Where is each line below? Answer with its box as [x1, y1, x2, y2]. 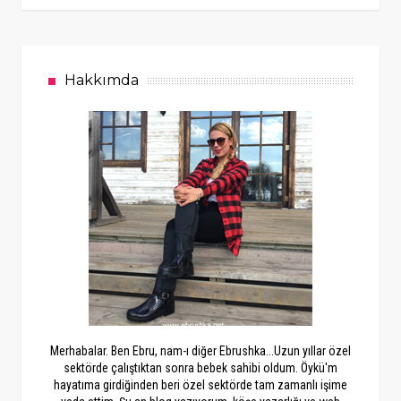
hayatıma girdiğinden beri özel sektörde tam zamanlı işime [53, 378, 347, 393]
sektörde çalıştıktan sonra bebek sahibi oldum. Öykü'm [63, 361, 337, 376]
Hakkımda [64, 72, 139, 90]
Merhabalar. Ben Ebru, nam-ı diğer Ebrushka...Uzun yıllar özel [49, 344, 351, 359]
